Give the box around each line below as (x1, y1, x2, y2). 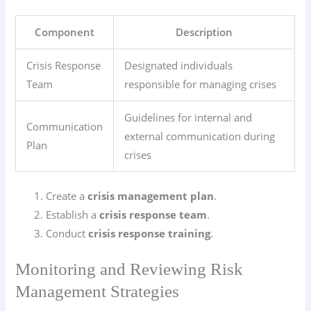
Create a (46, 189, 88, 203)
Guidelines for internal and (124, 110, 253, 124)
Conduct (46, 226, 89, 241)
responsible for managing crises (124, 76, 277, 91)
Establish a (46, 208, 100, 222)
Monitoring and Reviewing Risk (15, 260, 244, 279)
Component (35, 24, 95, 39)
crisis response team (99, 208, 208, 222)
